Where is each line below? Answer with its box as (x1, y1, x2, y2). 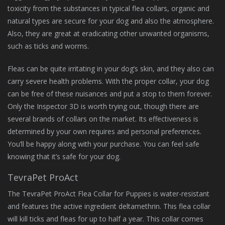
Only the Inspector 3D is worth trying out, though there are (8, 101, 199, 111)
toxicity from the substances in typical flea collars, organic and (8, 4, 209, 13)
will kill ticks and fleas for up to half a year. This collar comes (8, 214, 203, 223)
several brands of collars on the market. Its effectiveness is (8, 114, 198, 124)
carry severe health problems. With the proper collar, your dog (8, 76, 209, 86)
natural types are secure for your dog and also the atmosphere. (8, 16, 214, 26)
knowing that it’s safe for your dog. (8, 152, 121, 161)
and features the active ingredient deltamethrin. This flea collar (8, 201, 210, 211)
